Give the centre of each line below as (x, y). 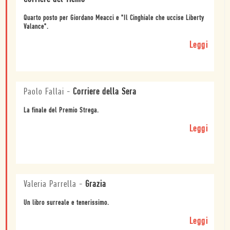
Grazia (96, 184)
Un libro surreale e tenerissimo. (66, 203)
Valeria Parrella (50, 184)
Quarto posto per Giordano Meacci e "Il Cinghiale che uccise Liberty (114, 18)
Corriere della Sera (105, 92)
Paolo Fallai (44, 92)
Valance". (36, 27)
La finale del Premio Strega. (61, 110)
